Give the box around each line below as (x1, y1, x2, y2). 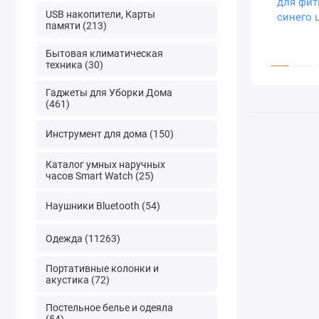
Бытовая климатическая (45, 48, 163, 60)
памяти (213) (45, 20, 107, 32)
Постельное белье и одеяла (45, 301, 173, 313)
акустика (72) (45, 273, 110, 286)
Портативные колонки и (45, 262, 159, 274)
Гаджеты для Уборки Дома (45, 87, 172, 99)
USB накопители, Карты (45, 9, 155, 21)
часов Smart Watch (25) (45, 169, 154, 182)
